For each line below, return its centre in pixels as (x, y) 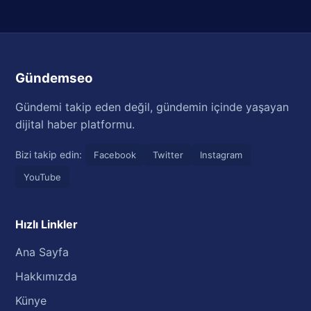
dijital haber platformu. (75, 124)
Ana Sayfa (42, 252)
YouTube (43, 177)
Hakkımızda (47, 276)
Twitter (168, 155)
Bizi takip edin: (49, 154)
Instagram (221, 155)
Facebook (115, 155)
